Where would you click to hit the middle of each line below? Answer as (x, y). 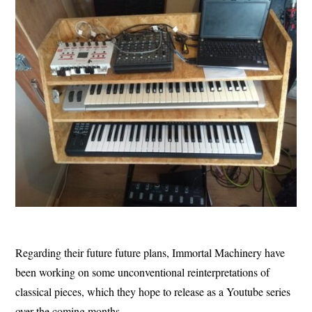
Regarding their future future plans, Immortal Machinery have (150, 253)
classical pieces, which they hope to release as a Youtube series (153, 292)
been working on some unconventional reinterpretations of (143, 272)
